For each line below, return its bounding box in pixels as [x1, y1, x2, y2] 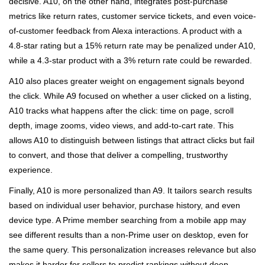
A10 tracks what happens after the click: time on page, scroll [9, 105, 234, 115]
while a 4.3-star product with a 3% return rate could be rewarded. [9, 55, 252, 65]
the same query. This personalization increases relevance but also [9, 244, 256, 254]
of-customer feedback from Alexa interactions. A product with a [9, 25, 242, 35]
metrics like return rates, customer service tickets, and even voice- [9, 11, 256, 21]
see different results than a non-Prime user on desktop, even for [9, 230, 248, 240]
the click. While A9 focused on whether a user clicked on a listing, [9, 91, 251, 101]
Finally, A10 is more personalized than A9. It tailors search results [9, 185, 252, 195]
